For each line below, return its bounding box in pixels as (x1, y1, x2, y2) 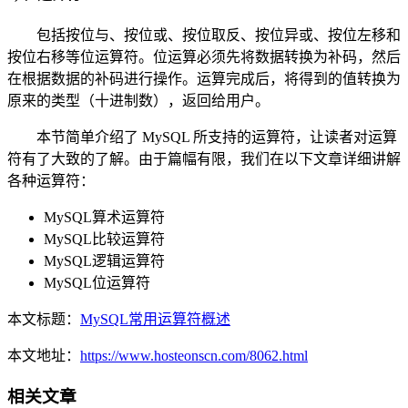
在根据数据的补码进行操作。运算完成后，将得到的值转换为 (7, 70, 401, 87)
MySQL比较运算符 (44, 230, 165, 247)
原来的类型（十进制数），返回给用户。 (7, 92, 270, 108)
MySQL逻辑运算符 (44, 252, 165, 269)
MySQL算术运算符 (44, 209, 165, 225)
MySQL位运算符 (44, 274, 150, 291)
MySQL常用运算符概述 (80, 311, 230, 327)
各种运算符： (7, 172, 95, 189)
